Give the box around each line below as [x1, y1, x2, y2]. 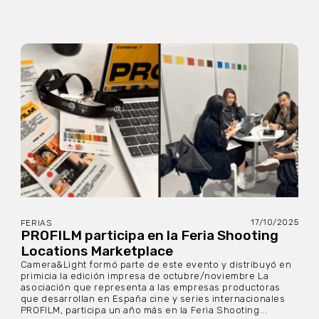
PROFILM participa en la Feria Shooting [20, 226, 278, 244]
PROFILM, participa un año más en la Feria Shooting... [20, 304, 268, 315]
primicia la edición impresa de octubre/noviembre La [20, 270, 269, 281]
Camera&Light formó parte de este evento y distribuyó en [20, 258, 292, 270]
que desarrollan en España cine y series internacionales [20, 293, 286, 304]
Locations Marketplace [20, 242, 173, 259]
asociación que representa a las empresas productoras [20, 281, 281, 293]
